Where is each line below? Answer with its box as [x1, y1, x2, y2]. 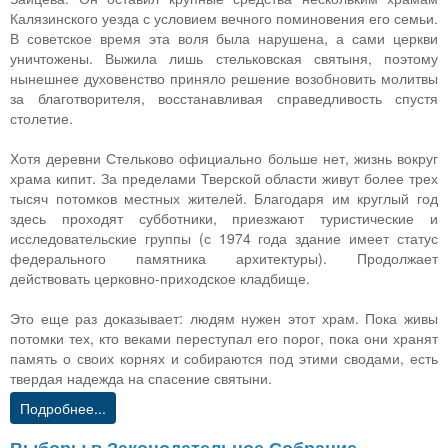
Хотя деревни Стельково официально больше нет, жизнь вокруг [10, 147, 438, 168]
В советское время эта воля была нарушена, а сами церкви [10, 27, 438, 48]
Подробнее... [20, 397, 106, 418]
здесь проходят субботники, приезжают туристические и [10, 207, 438, 228]
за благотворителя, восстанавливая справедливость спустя [10, 87, 438, 108]
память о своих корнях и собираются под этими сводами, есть [10, 347, 438, 368]
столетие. [10, 107, 73, 128]
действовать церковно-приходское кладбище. [10, 267, 310, 288]
